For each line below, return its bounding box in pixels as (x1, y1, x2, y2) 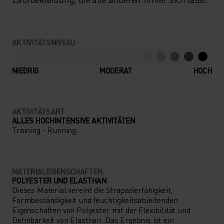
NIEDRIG (12, 64, 39, 75)
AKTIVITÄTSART (12, 105, 65, 116)
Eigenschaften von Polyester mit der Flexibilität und (12, 204, 190, 215)
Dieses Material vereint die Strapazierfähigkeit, (12, 184, 173, 195)
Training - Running (12, 124, 76, 135)
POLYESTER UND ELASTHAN (12, 174, 106, 185)
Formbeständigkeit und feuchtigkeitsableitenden (12, 194, 178, 205)
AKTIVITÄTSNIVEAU (12, 37, 75, 47)
